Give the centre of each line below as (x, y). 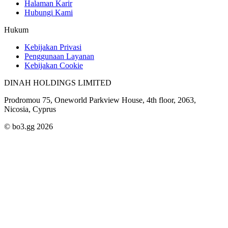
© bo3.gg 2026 (28, 126)
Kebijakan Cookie (54, 65)
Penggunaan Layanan (59, 56)
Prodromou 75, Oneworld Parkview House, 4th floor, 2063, (100, 100)
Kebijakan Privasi (53, 47)
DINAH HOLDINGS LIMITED (58, 82)
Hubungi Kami (49, 12)
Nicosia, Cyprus (30, 109)
